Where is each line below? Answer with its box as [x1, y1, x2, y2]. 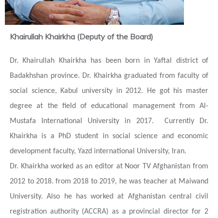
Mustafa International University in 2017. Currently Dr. [10, 117, 208, 125]
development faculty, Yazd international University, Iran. [10, 147, 186, 155]
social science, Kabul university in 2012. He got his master [10, 87, 208, 95]
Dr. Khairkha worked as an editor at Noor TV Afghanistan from [10, 163, 208, 170]
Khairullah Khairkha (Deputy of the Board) [10, 32, 153, 41]
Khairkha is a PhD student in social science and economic [10, 132, 208, 140]
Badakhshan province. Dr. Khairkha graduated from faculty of [10, 72, 208, 80]
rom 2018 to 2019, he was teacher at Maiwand [57, 178, 209, 185]
